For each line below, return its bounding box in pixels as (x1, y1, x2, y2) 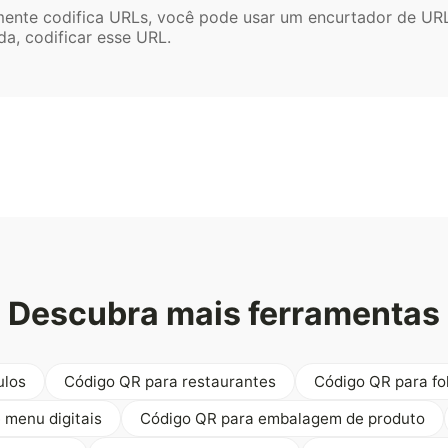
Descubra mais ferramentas (8, 293, 440, 333)
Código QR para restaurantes (64, 371, 276, 391)
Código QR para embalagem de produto (140, 408, 425, 428)
